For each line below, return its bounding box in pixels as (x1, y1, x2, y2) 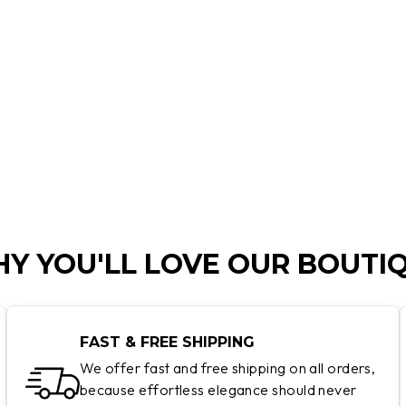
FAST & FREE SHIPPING (79, 333, 255, 352)
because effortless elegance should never (79, 381, 357, 400)
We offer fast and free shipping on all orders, (79, 359, 376, 378)
